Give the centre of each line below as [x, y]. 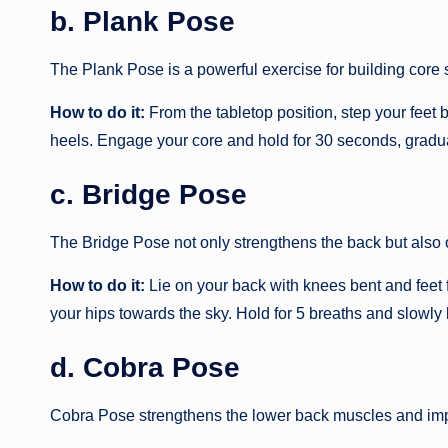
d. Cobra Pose [145, 367]
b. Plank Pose [142, 21]
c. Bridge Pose [148, 194]
